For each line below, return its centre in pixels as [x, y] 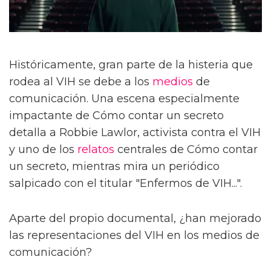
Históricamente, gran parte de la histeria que [131, 64]
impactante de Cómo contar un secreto [116, 115]
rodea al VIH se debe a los [81, 81]
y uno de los [43, 149]
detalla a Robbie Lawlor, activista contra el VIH [135, 132]
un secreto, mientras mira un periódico [114, 166]
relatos [96, 149]
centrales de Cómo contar [186, 149]
